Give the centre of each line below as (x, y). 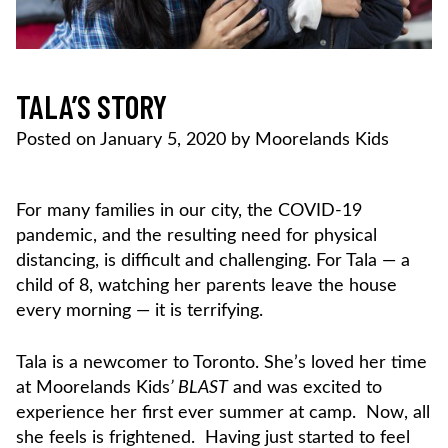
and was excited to (305, 387)
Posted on (58, 139)
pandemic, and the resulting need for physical (196, 235)
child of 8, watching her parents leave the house (206, 285)
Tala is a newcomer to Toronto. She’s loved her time (221, 362)
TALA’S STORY (91, 105)
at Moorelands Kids (93, 387)
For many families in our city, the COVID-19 (189, 210)
